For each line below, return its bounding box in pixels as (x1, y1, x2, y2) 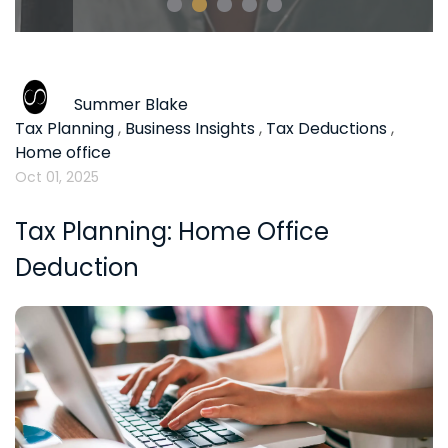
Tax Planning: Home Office (15, 214, 329, 248)
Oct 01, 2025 (15, 166, 99, 187)
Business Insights (125, 116, 255, 140)
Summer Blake (74, 92, 188, 116)
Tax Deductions (266, 116, 387, 140)
